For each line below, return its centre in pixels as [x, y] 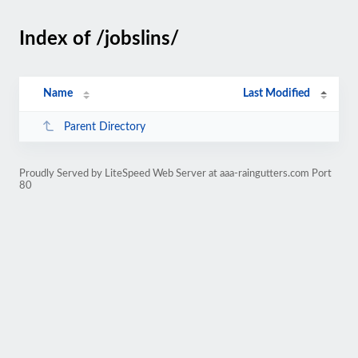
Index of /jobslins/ [99, 39]
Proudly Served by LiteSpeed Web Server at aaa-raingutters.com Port [175, 173]
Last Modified [277, 93]
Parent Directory [104, 127]
